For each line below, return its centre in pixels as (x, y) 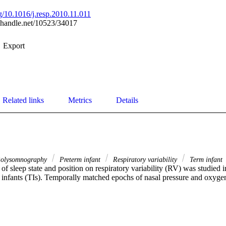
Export (14, 46)
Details (127, 100)
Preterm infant (80, 160)
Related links (23, 100)
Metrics (80, 100)
